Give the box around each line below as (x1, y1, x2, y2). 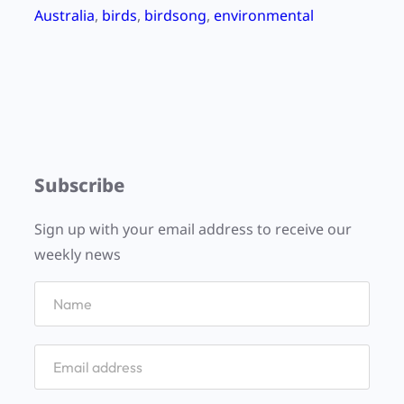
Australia (34, 5, 95, 26)
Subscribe (34, 172, 124, 198)
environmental (214, 5, 314, 26)
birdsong (144, 5, 207, 26)
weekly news (34, 244, 121, 265)
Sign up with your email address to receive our (34, 219, 352, 240)
